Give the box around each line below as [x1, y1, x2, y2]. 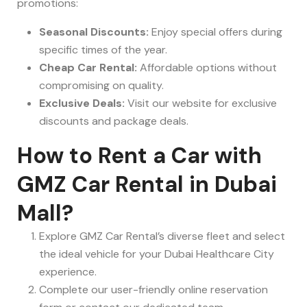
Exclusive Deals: [39, 96, 125, 111]
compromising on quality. [39, 78, 164, 93]
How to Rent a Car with [17, 141, 262, 171]
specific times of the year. [39, 42, 167, 58]
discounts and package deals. [39, 114, 188, 129]
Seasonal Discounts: [39, 25, 149, 40]
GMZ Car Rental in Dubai [17, 170, 277, 199]
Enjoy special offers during [149, 25, 282, 40]
